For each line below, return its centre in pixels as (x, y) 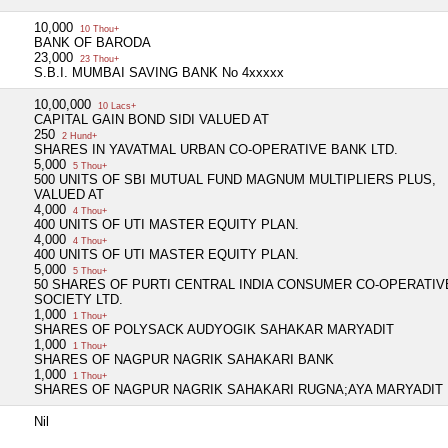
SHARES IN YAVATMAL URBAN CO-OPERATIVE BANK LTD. (216, 149)
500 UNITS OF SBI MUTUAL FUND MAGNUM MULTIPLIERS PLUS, (235, 179)
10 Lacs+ (115, 105)
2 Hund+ (78, 135)
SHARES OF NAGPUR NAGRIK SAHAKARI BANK (184, 359)
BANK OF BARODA (92, 42)
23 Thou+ (98, 58)
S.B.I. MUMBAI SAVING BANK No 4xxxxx (159, 72)
